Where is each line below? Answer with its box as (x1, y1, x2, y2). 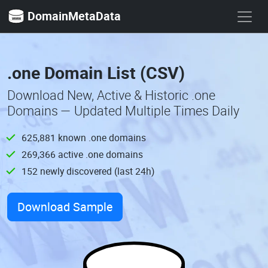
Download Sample (17, 199, 112, 215)
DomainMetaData (28, 8, 121, 24)
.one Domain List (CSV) (7, 61, 185, 84)
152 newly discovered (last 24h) (22, 165, 154, 178)
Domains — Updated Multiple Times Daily (7, 102, 239, 119)
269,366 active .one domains (22, 148, 143, 161)
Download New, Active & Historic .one (7, 87, 215, 103)
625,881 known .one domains (22, 131, 146, 144)
